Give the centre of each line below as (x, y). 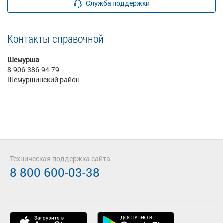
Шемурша (23, 59)
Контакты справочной (56, 39)
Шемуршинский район (44, 79)
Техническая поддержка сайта (60, 159)
